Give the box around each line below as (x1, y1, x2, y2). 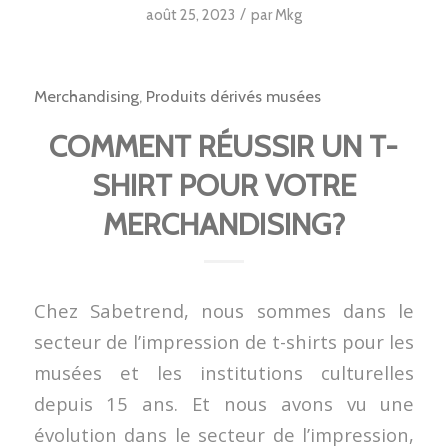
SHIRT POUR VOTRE (91, 167, 356, 205)
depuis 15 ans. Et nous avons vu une (33, 391, 415, 417)
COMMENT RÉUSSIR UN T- (49, 128, 399, 166)
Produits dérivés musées (145, 86, 321, 107)
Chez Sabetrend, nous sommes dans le (33, 298, 415, 324)
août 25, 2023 (145, 6, 235, 25)
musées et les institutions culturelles (33, 360, 415, 386)
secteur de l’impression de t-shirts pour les (33, 329, 415, 355)
